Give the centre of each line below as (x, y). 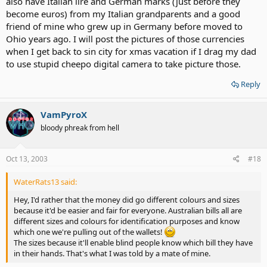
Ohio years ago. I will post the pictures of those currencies (125, 39)
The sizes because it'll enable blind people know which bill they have (133, 242)
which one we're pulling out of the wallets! (89, 232)
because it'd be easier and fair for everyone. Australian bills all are (128, 210)
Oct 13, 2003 (27, 159)
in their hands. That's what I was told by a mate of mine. (112, 253)
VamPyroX (64, 114)
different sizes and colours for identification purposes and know (127, 221)
